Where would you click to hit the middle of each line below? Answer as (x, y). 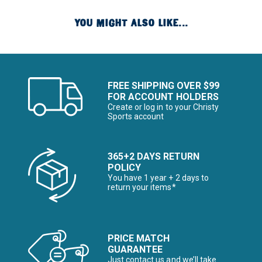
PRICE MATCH (139, 238)
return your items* (142, 187)
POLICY (125, 168)
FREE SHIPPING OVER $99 (163, 86)
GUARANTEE (135, 249)
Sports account (136, 116)
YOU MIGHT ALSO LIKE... (131, 23)
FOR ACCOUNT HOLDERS (163, 97)
